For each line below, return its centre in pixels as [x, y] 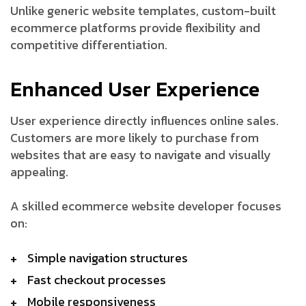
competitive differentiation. [89, 44]
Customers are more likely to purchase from [135, 137]
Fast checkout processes [97, 279]
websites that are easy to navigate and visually [141, 154]
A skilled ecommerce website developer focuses [146, 206]
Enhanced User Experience [135, 89]
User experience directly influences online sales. [144, 120]
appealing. [39, 171]
